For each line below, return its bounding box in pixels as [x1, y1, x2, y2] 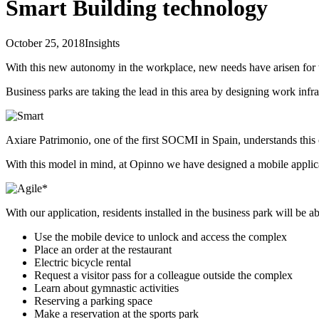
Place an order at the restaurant [34, 243, 172, 256]
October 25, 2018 [6, 36, 85, 49]
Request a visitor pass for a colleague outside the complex [34, 268, 293, 281]
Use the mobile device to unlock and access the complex [34, 230, 287, 243]
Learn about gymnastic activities [34, 281, 179, 294]
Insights [85, 36, 120, 49]
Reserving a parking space [34, 294, 152, 307]
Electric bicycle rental [34, 256, 131, 268]
